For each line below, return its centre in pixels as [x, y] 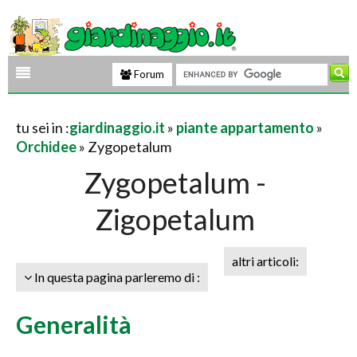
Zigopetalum [175, 219]
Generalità [74, 324]
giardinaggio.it [117, 127]
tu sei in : [43, 127]
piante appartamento [245, 127]
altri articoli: [265, 261]
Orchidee [46, 147]
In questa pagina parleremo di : [116, 277]
